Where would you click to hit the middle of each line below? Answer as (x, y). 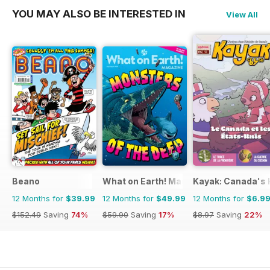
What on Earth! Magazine (156, 181)
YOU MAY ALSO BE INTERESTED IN (99, 14)
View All (242, 14)
